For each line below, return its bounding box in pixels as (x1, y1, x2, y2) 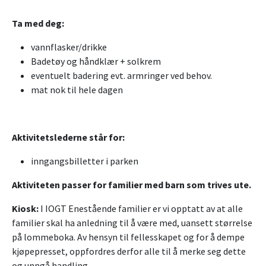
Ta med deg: (12, 17, 64, 30)
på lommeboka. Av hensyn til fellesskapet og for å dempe (12, 231, 245, 243)
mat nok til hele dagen (31, 84, 123, 96)
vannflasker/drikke (31, 41, 107, 53)
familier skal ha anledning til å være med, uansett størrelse (12, 217, 252, 229)
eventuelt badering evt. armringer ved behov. (31, 69, 212, 82)
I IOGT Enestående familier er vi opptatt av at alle (40, 202, 243, 215)
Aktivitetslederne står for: (12, 131, 125, 144)
